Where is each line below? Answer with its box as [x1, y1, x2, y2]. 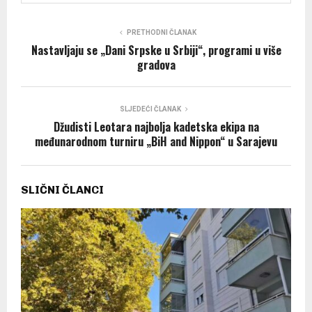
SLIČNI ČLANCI [21, 182, 104, 196]
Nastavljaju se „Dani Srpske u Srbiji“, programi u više [31, 41, 281, 58]
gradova [136, 56, 175, 73]
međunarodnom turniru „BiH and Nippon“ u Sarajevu [35, 132, 277, 150]
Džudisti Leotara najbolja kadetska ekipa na [53, 118, 259, 135]
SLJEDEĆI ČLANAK [120, 104, 181, 113]
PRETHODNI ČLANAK [127, 28, 196, 36]
